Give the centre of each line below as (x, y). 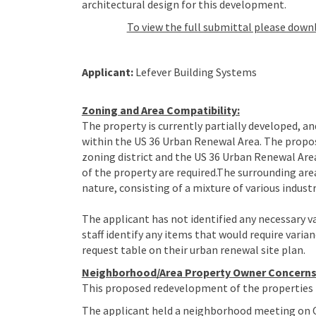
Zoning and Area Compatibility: (160, 110)
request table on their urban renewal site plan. (193, 249)
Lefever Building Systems (196, 72)
